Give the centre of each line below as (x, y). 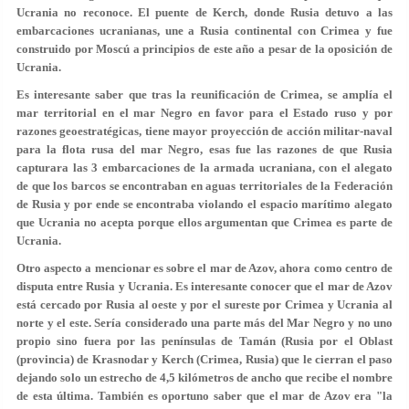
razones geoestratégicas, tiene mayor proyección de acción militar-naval (204, 131)
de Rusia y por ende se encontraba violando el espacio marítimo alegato (204, 204)
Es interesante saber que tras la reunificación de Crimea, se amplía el (204, 94)
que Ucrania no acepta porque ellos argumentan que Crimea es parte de (204, 222)
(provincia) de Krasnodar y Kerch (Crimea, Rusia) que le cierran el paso (204, 359)
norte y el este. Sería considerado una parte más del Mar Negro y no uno (204, 323)
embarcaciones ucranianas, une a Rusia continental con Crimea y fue (204, 31)
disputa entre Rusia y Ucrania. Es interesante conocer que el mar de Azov (204, 286)
